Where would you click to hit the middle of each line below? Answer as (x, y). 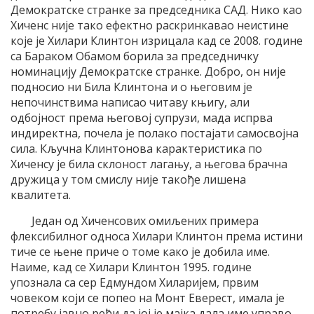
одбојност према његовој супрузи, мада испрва (142, 117)
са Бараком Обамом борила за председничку (135, 56)
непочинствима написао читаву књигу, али (130, 102)
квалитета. (41, 194)
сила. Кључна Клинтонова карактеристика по (136, 148)
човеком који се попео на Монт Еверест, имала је (148, 298)
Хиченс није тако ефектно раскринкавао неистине (150, 25)
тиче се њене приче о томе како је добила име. (140, 251)
